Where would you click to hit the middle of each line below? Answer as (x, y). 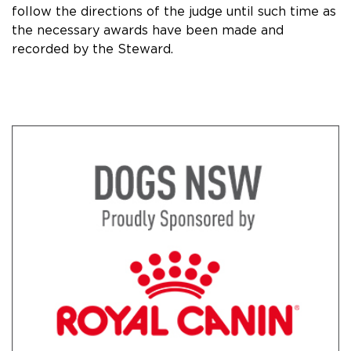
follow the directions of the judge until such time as (174, 11)
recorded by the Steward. (92, 49)
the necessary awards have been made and (148, 30)
